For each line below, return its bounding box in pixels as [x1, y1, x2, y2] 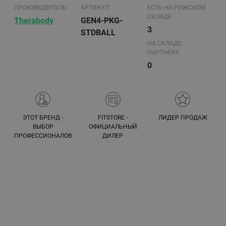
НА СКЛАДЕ [147, 40, 182, 47]
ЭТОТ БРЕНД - [23, 114, 64, 121]
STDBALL [81, 28, 116, 37]
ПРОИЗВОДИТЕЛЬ [14, 4, 67, 11]
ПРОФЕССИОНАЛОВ [14, 132, 72, 139]
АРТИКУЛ [81, 4, 109, 11]
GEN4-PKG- [81, 16, 123, 25]
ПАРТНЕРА [147, 49, 179, 56]
